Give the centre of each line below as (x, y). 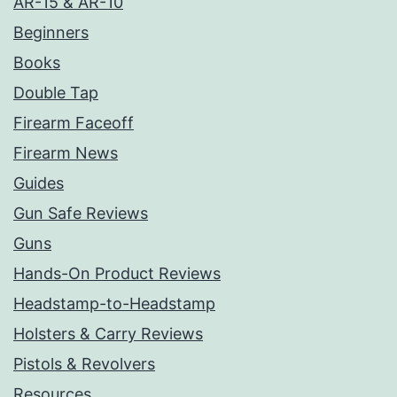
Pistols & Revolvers (84, 364)
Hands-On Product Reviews (117, 274)
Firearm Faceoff (74, 123)
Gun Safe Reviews (81, 214)
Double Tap (56, 93)
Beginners (51, 33)
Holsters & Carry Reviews (108, 334)
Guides (39, 183)
